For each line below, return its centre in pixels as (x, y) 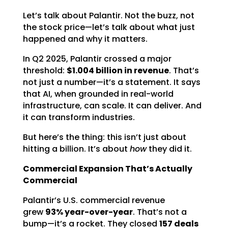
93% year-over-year (89, 212)
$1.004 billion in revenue (118, 70)
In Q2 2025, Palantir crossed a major (97, 59)
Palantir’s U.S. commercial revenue (94, 200)
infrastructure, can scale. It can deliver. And (112, 106)
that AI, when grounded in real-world (98, 94)
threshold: (44, 70)
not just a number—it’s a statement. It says (111, 82)
